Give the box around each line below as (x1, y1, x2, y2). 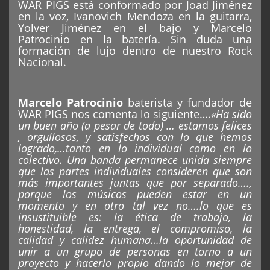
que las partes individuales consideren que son (18, 164, 252, 179)
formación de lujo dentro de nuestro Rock (18, 43, 252, 58)
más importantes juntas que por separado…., (18, 175, 252, 190)
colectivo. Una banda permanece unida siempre (18, 152, 252, 168)
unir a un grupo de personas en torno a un (18, 244, 252, 259)
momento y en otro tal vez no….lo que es (18, 198, 252, 213)
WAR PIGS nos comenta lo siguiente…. (18, 107, 211, 122)
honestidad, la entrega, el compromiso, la (18, 221, 252, 236)
